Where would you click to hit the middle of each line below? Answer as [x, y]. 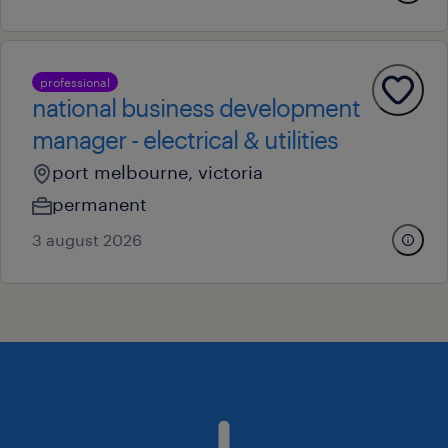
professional [75, 82]
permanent [99, 204]
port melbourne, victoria [157, 172]
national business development [196, 107]
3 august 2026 [87, 239]
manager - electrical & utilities [185, 139]
